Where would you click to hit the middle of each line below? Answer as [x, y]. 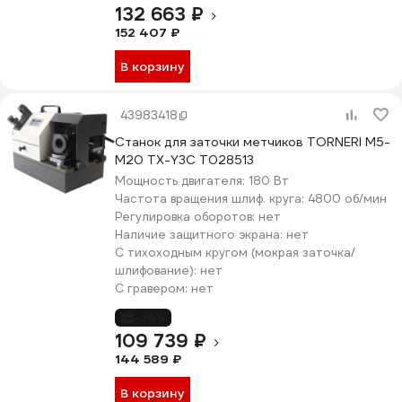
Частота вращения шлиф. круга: [211, 199]
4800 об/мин [347, 199]
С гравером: [153, 288]
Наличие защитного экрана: [201, 235]
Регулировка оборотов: [187, 217]
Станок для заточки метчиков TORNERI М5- [253, 142]
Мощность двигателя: [182, 181]
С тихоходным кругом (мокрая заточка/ [235, 253]
